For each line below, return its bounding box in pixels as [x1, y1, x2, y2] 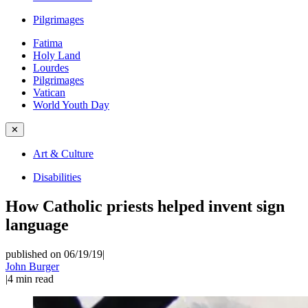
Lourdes [33, 62, 69, 74]
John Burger [5, 260, 59, 272]
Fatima [33, 37, 63, 49]
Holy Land [33, 49, 80, 61]
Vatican [33, 87, 65, 98]
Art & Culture [33, 148, 93, 159]
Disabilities [33, 171, 81, 183]
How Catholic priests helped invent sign [5, 197, 285, 215]
